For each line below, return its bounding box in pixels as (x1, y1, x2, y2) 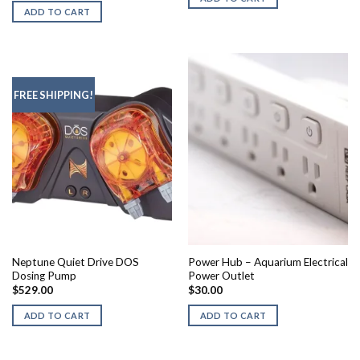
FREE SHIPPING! (13, 88, 93, 102)
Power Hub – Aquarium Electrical (187, 255, 348, 268)
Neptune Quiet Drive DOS (11, 255, 139, 268)
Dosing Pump (11, 268, 76, 282)
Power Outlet (187, 268, 255, 282)
